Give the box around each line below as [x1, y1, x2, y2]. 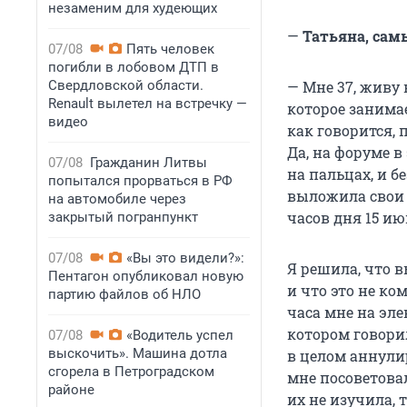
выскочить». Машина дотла [48, 345, 227, 362]
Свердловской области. [48, 77, 203, 94]
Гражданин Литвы [90, 154, 207, 171]
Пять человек [126, 41, 214, 57]
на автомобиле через [48, 191, 186, 207]
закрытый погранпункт [48, 209, 198, 225]
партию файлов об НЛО [48, 286, 201, 303]
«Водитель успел [126, 327, 233, 343]
